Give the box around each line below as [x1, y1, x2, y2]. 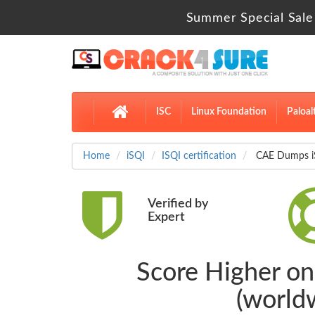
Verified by [147, 198, 208, 211]
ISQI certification [162, 151, 236, 162]
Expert [147, 211, 185, 224]
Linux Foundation [191, 107, 266, 117]
